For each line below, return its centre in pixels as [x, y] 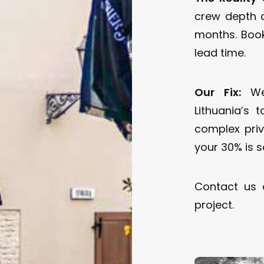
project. [214, 205]
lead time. [220, 53]
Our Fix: [218, 92]
